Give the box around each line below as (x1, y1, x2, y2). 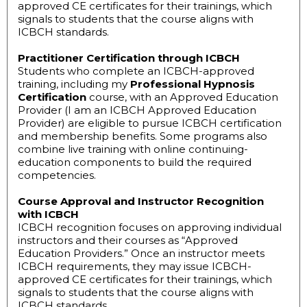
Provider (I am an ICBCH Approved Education (18, 103, 256, 117)
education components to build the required (18, 156, 251, 169)
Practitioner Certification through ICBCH (18, 51, 240, 65)
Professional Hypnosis (130, 77, 255, 91)
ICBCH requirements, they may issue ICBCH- (18, 260, 251, 273)
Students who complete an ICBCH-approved (18, 64, 254, 78)
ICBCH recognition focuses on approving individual (18, 221, 282, 234)
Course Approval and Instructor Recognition (18, 195, 264, 208)
